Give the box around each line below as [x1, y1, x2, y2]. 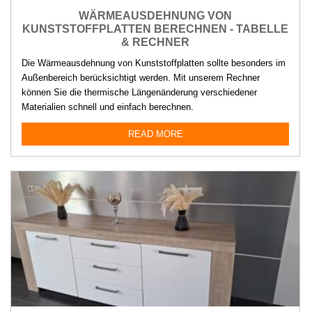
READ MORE [127, 128, 183, 139]
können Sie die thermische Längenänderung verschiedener [22, 86, 257, 97]
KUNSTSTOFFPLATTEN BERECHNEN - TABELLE [22, 22, 288, 35]
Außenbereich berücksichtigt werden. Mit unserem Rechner [22, 72, 260, 83]
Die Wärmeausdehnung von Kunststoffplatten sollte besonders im [22, 57, 286, 68]
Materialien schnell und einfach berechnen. [22, 101, 194, 112]
